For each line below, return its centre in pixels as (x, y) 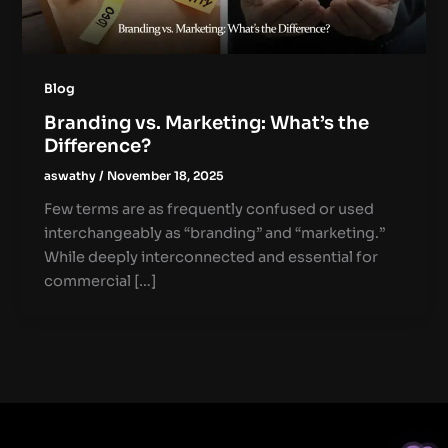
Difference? (98, 146)
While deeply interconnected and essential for (211, 257)
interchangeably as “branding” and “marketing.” (215, 233)
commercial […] (100, 281)
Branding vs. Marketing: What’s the (207, 123)
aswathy (72, 176)
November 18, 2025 (166, 176)
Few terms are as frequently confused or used (209, 209)
